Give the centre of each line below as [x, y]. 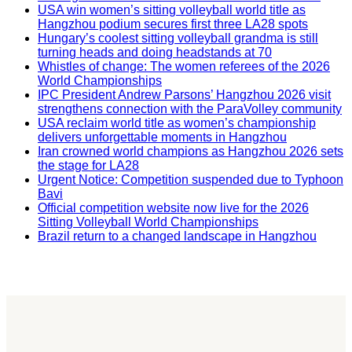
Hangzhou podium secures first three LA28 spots [173, 24]
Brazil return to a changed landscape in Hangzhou [177, 236]
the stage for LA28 [88, 166]
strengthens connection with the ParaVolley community [190, 109]
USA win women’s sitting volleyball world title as [172, 10]
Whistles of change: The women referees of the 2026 [184, 67]
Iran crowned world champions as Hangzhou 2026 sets [191, 152]
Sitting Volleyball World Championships [148, 222]
